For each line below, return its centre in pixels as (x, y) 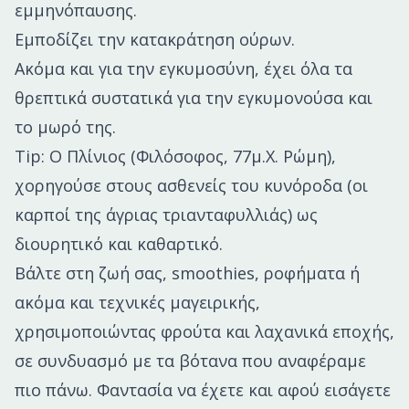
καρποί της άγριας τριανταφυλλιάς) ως (166, 215)
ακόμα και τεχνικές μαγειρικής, (137, 303)
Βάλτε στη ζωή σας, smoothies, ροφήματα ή (187, 273)
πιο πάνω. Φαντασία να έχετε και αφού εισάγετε (203, 390)
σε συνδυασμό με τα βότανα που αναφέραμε (190, 361)
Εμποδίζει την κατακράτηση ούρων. (155, 40)
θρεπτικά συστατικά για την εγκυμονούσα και (194, 98)
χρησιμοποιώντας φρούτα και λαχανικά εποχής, (204, 332)
